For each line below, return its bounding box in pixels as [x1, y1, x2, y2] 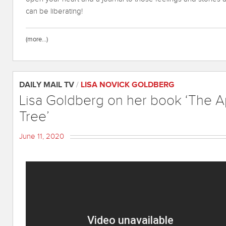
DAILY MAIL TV [19, 80, 74, 90]
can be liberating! [26, 7, 83, 16]
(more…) [26, 35, 48, 43]
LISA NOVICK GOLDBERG [81, 80, 175, 90]
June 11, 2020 [19, 132, 64, 141]
